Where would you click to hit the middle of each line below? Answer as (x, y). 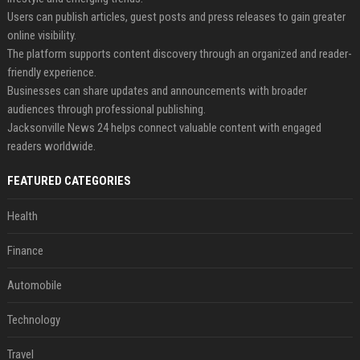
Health (22, 217)
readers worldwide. (51, 147)
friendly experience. (51, 73)
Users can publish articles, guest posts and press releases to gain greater (176, 17)
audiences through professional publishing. (106, 110)
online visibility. (41, 36)
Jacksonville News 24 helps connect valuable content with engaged (164, 128)
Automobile (34, 286)
